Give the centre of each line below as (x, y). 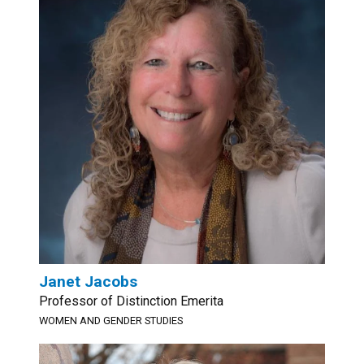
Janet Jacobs (88, 282)
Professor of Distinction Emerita (131, 301)
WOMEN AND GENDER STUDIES (111, 321)
